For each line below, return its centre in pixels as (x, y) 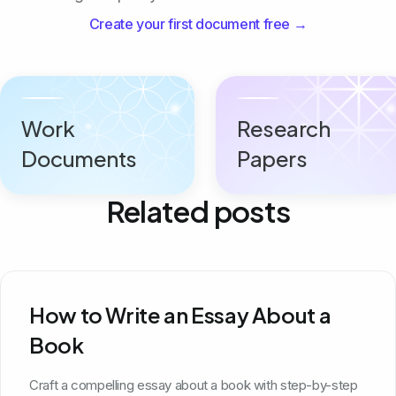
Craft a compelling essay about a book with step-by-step (194, 385)
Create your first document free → (198, 23)
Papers (272, 158)
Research (284, 128)
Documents (79, 158)
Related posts (198, 210)
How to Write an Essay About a (180, 314)
